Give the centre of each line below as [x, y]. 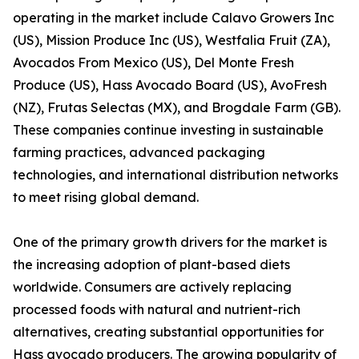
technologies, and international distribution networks [175, 175]
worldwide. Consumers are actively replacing [152, 287]
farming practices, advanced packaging [139, 153]
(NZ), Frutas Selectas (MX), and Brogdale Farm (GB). [177, 108]
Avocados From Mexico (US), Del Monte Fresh [153, 63]
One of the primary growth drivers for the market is [170, 242]
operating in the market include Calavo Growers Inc [173, 18]
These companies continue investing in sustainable [168, 130]
